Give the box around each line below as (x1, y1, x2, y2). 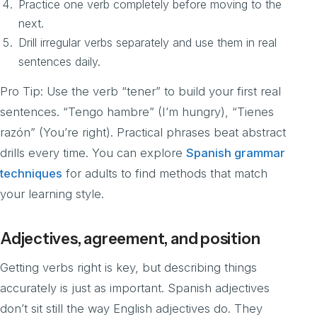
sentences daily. (18, 54, 100, 69)
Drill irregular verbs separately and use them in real (18, 35, 277, 50)
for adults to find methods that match (62, 166, 267, 180)
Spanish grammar (186, 145, 285, 160)
